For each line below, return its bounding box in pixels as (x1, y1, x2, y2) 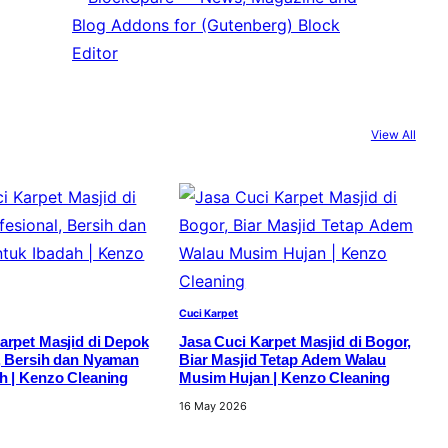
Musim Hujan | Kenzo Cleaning (179, 369, 391, 386)
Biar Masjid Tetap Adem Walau (179, 351, 387, 368)
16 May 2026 (179, 398, 248, 413)
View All (370, 127, 416, 143)
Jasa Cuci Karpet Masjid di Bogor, (179, 333, 412, 350)
